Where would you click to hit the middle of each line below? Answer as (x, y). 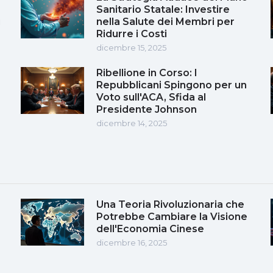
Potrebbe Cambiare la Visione (172, 216)
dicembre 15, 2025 (131, 47)
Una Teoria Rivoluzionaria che (170, 204)
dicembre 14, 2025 (132, 123)
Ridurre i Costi (132, 34)
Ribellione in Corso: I (147, 73)
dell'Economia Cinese (150, 229)
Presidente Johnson (147, 109)
